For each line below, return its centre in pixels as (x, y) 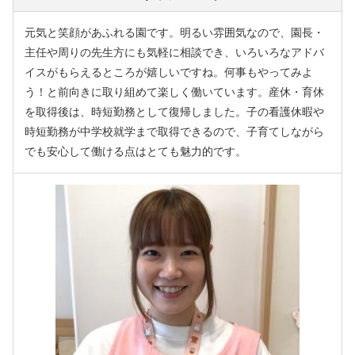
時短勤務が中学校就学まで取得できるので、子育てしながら (174, 132)
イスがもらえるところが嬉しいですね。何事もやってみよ (169, 73)
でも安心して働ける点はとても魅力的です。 (136, 152)
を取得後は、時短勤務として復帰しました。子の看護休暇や (174, 113)
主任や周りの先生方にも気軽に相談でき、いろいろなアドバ (174, 53)
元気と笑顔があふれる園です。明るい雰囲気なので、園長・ (174, 33)
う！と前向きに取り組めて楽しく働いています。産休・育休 (174, 93)
